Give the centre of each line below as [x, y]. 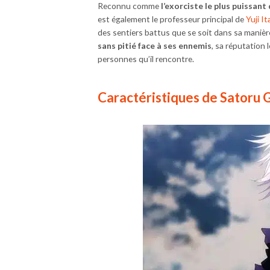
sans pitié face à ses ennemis [155, 46]
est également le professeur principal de [172, 19]
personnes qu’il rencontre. [146, 59]
